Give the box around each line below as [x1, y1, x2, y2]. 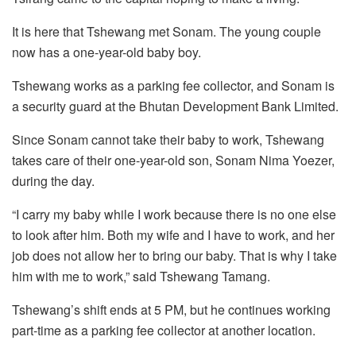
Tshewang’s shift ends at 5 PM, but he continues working [12, 300, 331, 319]
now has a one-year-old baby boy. [12, 42, 201, 61]
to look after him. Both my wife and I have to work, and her [12, 225, 335, 244]
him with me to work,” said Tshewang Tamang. [12, 266, 270, 285]
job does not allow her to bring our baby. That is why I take [12, 246, 337, 265]
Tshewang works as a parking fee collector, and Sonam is [12, 75, 335, 95]
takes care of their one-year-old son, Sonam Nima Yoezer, [12, 150, 335, 169]
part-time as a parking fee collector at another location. [12, 320, 315, 339]
